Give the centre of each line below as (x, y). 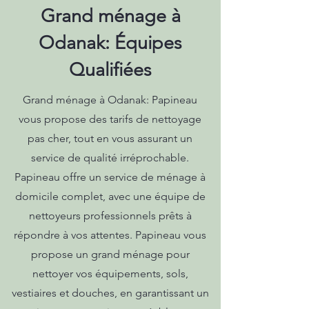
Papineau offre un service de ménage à (110, 177)
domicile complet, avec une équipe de (110, 196)
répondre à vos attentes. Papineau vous (110, 235)
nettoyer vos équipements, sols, (110, 273)
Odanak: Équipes (110, 43)
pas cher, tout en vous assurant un (110, 138)
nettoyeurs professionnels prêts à (110, 216)
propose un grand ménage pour (110, 254)
